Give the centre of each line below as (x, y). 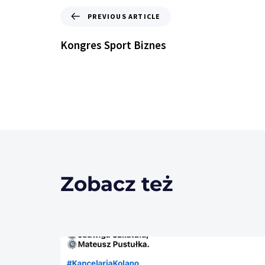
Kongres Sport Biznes (113, 45)
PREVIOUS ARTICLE (124, 16)
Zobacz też (117, 184)
